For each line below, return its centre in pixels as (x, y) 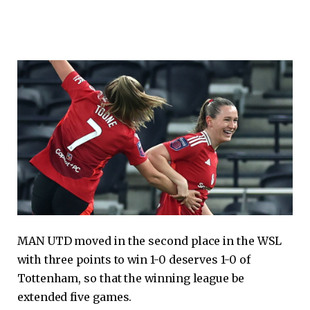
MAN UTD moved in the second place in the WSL (149, 241)
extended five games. (75, 297)
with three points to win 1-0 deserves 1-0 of (134, 260)
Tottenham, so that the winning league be (131, 279)
